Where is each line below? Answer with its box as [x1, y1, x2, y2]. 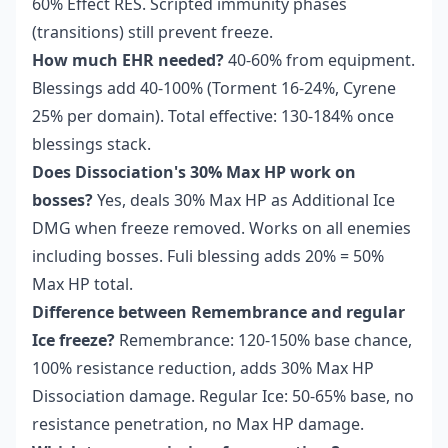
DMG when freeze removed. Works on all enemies [32, 217, 411, 240]
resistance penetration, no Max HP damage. [32, 413, 364, 436]
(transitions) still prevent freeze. [32, 21, 273, 44]
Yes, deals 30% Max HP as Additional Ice [93, 189, 395, 212]
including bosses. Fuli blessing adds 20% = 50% [32, 245, 384, 268]
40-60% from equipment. [224, 49, 415, 72]
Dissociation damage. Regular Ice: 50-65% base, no [32, 385, 414, 408]
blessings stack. [32, 133, 151, 156]
